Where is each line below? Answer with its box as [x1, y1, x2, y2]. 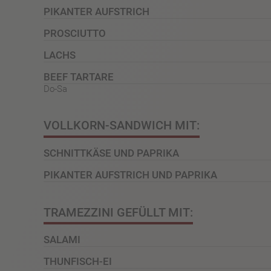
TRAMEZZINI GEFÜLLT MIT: [44, 204, 193, 220]
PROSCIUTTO [44, 27, 106, 39]
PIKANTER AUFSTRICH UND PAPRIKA [44, 169, 217, 181]
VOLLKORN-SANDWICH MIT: [44, 118, 200, 133]
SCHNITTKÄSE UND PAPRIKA [44, 148, 179, 160]
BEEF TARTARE [44, 71, 114, 83]
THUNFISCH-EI [44, 256, 112, 268]
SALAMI [44, 234, 80, 246]
